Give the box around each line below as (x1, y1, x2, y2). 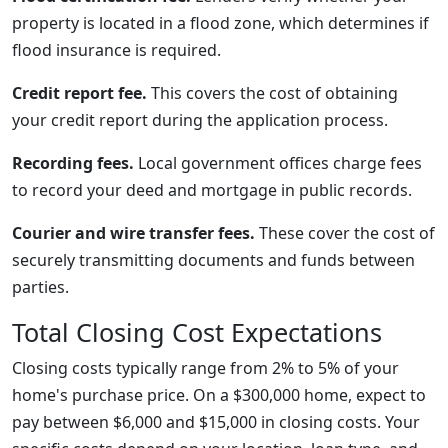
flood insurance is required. (12, 39, 221, 61)
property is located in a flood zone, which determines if (12, 12, 429, 34)
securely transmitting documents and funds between (12, 249, 415, 271)
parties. (12, 276, 69, 298)
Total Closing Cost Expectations (12, 315, 382, 349)
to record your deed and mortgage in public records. (12, 179, 412, 201)
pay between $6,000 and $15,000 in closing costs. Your (12, 411, 420, 433)
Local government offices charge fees (134, 152, 422, 174)
